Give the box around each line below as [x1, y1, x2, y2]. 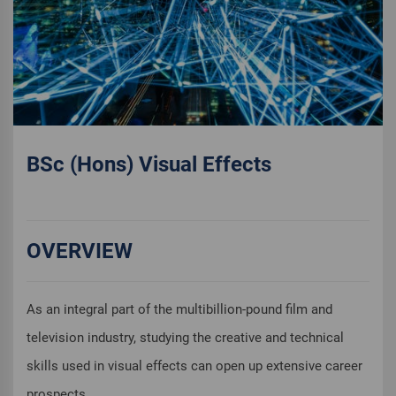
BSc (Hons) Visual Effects [27, 152, 271, 178]
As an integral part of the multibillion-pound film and [27, 301, 332, 318]
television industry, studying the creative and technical [27, 330, 344, 346]
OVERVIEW [27, 239, 133, 264]
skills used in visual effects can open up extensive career [27, 358, 362, 375]
